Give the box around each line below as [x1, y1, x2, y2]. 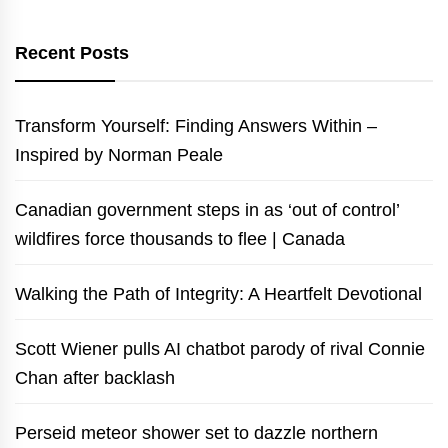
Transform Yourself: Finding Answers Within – [15, 115, 377, 136]
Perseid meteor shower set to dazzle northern [15, 422, 378, 443]
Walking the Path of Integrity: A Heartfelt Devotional [15, 283, 422, 304]
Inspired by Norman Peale [15, 144, 223, 165]
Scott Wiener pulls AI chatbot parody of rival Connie [15, 338, 425, 359]
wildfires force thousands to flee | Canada [15, 228, 345, 249]
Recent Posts [15, 42, 129, 63]
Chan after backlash [15, 367, 175, 388]
